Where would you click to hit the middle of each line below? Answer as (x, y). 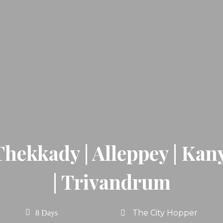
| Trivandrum (111, 181)
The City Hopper (165, 213)
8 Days (46, 213)
